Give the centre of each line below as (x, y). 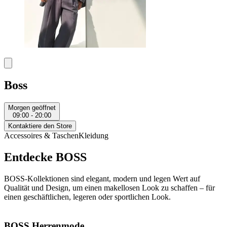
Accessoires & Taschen (41, 136)
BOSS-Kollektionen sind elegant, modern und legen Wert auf (102, 178)
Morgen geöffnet (32, 108)
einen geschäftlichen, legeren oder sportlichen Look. (87, 197)
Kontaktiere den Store (40, 126)
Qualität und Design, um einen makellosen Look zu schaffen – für (109, 187)
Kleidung (93, 136)
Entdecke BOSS (45, 157)
